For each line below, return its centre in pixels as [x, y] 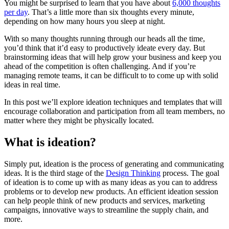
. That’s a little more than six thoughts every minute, [111, 12]
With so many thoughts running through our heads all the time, [105, 39]
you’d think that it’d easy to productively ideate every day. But [105, 48]
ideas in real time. [32, 85]
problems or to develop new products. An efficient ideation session [111, 191]
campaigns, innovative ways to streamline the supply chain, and [106, 210]
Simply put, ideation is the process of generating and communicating [114, 164]
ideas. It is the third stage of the [55, 173]
